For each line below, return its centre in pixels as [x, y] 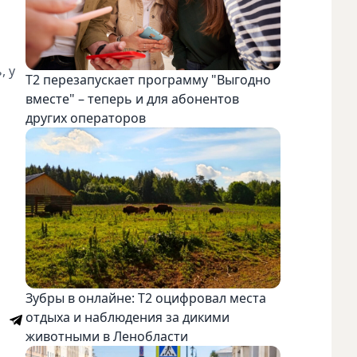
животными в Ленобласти [107, 336]
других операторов [86, 118]
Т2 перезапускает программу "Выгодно [148, 80]
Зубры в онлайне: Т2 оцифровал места [146, 298]
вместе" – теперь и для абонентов [132, 99]
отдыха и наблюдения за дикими [127, 317]
